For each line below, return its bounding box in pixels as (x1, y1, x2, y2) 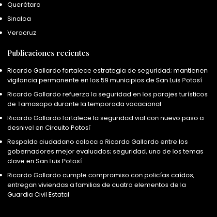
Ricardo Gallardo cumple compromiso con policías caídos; (7, 170, 195, 180)
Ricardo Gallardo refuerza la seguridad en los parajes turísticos (7, 90, 208, 99)
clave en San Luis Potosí (7, 156, 82, 166)
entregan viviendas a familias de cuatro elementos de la (7, 180, 186, 190)
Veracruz (7, 28, 36, 38)
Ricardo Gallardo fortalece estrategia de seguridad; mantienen (7, 66, 208, 76)
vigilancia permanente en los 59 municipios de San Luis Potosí (7, 76, 202, 85)
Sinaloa (7, 14, 31, 24)
